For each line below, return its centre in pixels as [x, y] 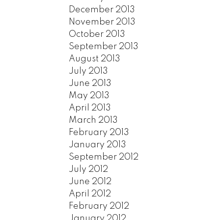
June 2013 [90, 83]
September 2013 [104, 46]
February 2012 [99, 206]
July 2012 [89, 169]
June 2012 [90, 181]
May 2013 [89, 96]
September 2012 [104, 157]
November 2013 [102, 22]
